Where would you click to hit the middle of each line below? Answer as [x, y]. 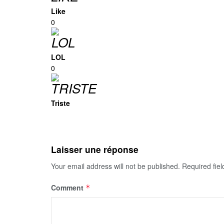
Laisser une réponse [95, 149]
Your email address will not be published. [115, 166]
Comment [68, 187]
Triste [60, 103]
